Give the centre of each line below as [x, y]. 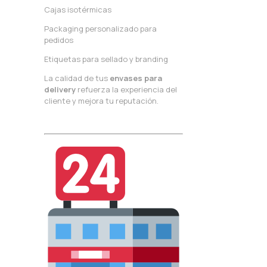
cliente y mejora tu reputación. [101, 101]
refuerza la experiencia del [126, 90]
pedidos [59, 40]
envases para [136, 78]
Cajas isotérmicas [78, 10]
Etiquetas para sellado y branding [106, 59]
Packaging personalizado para [100, 29]
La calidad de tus [77, 78]
